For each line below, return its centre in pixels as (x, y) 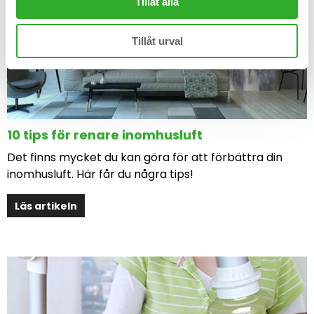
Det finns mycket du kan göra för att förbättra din (145, 158)
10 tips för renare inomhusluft (105, 135)
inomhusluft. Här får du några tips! (100, 175)
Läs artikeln (46, 206)
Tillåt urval (157, 41)
